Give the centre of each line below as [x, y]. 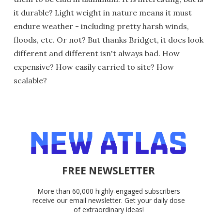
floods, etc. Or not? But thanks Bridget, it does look [108, 40]
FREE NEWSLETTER [108, 171]
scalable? [30, 81]
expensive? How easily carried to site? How [94, 67]
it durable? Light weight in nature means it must [103, 13]
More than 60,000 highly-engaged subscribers [108, 191]
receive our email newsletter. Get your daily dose [108, 201]
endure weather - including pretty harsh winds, [101, 26]
